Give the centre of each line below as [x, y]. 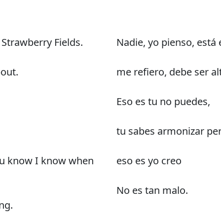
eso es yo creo [149, 160]
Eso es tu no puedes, [163, 101]
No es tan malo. [152, 190]
